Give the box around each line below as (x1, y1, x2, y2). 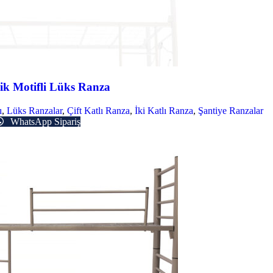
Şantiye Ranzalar (198, 105, 263, 116)
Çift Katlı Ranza (67, 105, 130, 116)
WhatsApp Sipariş (8, 116, 80, 127)
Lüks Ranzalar (7, 105, 62, 116)
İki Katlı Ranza (135, 105, 193, 116)
